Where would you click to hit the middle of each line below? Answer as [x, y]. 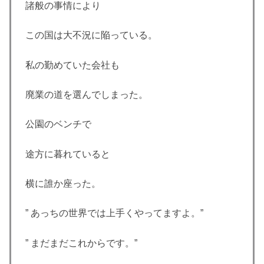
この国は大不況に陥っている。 [91, 35]
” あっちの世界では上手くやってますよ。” [114, 213]
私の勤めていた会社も [72, 65]
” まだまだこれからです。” [81, 243]
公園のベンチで [58, 124]
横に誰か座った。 [63, 184]
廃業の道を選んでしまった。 [87, 94]
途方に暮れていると [68, 154]
